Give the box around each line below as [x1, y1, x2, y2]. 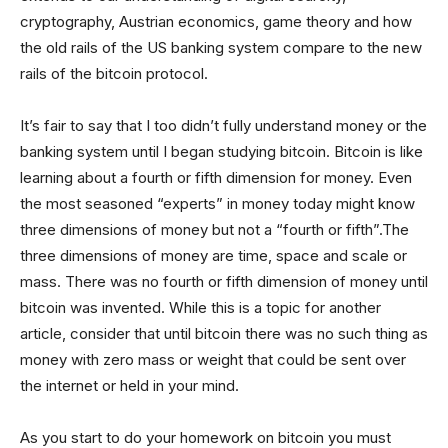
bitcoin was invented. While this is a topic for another [20, 298, 381, 317]
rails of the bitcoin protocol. [20, 64, 208, 83]
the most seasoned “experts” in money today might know [20, 194, 415, 213]
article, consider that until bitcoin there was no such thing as [20, 324, 428, 343]
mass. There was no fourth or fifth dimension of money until [20, 272, 428, 291]
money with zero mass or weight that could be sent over [20, 350, 406, 369]
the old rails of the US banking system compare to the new [20, 38, 422, 57]
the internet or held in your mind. [20, 376, 239, 395]
